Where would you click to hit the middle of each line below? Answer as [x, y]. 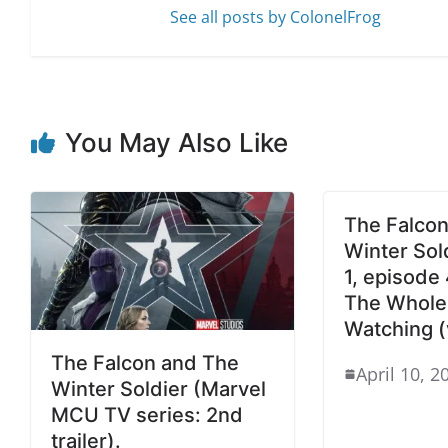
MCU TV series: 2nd [147, 415]
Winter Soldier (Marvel [158, 389]
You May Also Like [176, 142]
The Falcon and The [145, 363]
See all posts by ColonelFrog [276, 16]
